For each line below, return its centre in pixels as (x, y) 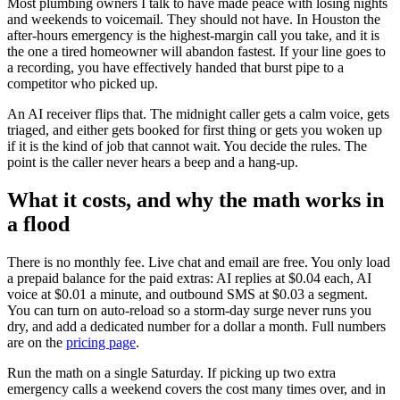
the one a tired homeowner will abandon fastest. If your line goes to (196, 52)
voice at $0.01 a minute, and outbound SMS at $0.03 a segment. (187, 294)
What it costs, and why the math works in (196, 200)
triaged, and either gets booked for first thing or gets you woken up (195, 130)
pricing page (101, 342)
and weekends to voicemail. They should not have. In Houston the (194, 20)
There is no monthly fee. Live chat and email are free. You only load (199, 262)
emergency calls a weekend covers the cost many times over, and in (196, 388)
